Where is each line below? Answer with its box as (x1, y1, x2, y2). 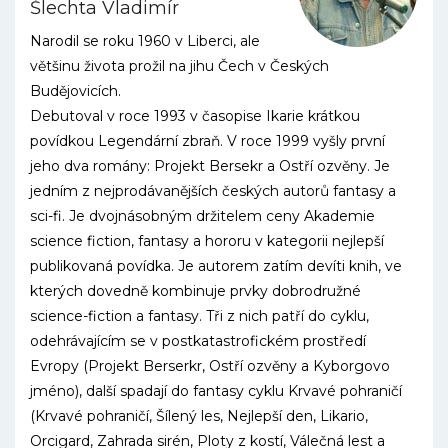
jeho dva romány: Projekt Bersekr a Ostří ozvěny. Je (30, 157, 390, 175)
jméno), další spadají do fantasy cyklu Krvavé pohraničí (30, 382, 402, 400)
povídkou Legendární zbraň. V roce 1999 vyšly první (30, 132, 385, 150)
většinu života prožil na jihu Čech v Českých (30, 57, 329, 75)
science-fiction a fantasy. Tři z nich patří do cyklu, (30, 307, 369, 325)
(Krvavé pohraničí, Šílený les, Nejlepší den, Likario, (30, 407, 368, 425)
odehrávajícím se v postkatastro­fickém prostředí (30, 332, 366, 350)
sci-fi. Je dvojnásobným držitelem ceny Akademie (30, 207, 375, 225)
